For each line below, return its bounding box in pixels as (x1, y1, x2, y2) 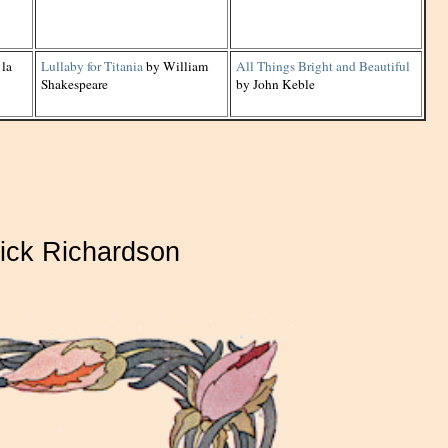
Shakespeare (41, 75, 108, 93)
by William (143, 57, 208, 75)
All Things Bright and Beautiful (236, 57, 410, 75)
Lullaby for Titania (41, 57, 143, 75)
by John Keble (236, 75, 315, 93)
